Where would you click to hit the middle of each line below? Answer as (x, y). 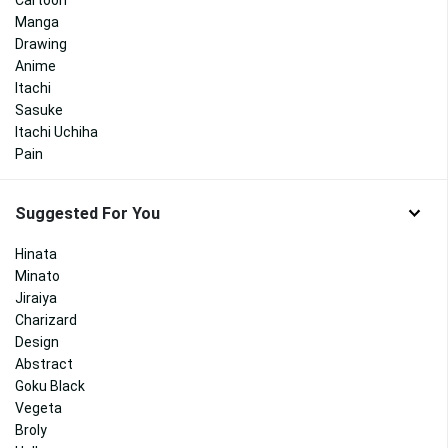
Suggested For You (87, 213)
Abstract (44, 363)
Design (37, 341)
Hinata (36, 253)
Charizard (46, 319)
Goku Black (50, 385)
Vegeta (38, 407)
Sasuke (39, 109)
